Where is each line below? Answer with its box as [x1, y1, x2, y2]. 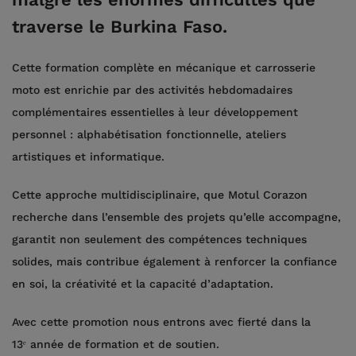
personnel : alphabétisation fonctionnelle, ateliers [12, 128, 286, 141]
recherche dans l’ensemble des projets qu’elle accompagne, [12, 211, 341, 223]
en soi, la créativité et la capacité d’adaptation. [12, 277, 273, 290]
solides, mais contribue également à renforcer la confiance [12, 255, 337, 268]
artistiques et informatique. [12, 150, 164, 163]
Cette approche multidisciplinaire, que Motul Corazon [12, 188, 308, 201]
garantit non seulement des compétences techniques [12, 233, 307, 246]
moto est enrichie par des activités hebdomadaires [12, 83, 292, 96]
